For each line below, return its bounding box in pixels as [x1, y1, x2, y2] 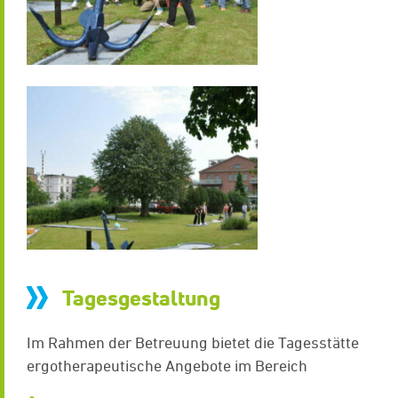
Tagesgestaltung [62, 283, 220, 313]
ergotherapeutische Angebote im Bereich [27, 356, 307, 376]
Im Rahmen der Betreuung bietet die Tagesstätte [27, 333, 359, 353]
